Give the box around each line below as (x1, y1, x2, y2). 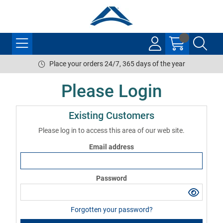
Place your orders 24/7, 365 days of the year (49, 60, 185, 68)
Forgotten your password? (70, 206, 153, 214)
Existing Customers (69, 110, 154, 121)
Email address (89, 143, 134, 151)
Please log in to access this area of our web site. (38, 126, 185, 134)
